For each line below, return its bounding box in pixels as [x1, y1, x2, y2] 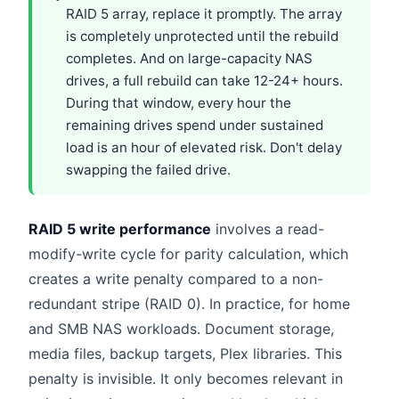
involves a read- [211, 219, 324, 238]
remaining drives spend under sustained [66, 116, 323, 134]
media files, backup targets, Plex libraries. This [28, 344, 342, 362]
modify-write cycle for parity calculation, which [28, 244, 348, 263]
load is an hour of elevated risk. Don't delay [66, 138, 342, 156]
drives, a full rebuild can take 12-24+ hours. [66, 71, 343, 89]
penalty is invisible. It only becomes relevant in [28, 369, 343, 387]
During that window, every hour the [66, 94, 291, 111]
